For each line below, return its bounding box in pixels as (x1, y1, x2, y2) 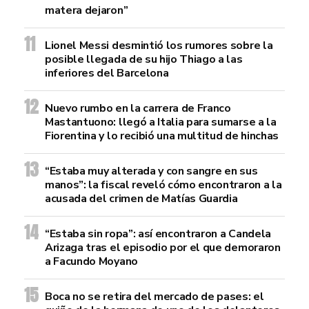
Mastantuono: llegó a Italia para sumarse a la (45, 114, 277, 130)
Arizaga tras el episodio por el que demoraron (45, 240, 281, 255)
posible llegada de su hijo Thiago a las (45, 52, 243, 67)
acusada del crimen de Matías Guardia (45, 191, 238, 206)
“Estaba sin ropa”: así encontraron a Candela (45, 226, 271, 241)
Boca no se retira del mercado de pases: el (45, 289, 264, 304)
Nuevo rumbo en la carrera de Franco (45, 101, 231, 116)
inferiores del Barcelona (45, 66, 169, 81)
